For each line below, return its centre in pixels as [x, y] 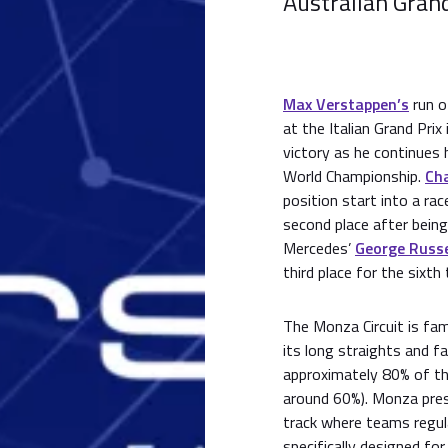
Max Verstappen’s [346, 104]
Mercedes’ [319, 248]
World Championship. [354, 176]
